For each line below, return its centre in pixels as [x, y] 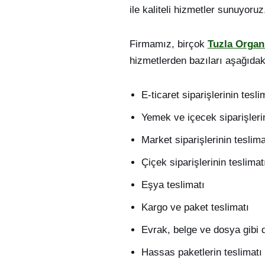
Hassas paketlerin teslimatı [201, 253]
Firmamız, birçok [168, 44]
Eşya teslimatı [173, 185]
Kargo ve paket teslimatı [195, 208]
